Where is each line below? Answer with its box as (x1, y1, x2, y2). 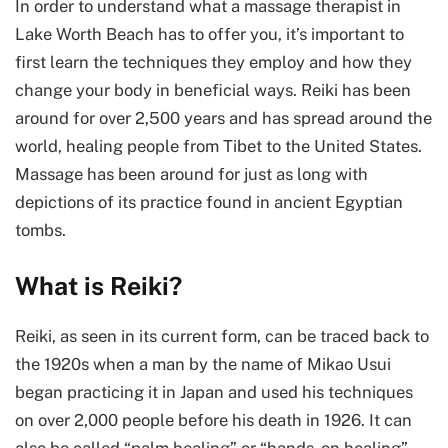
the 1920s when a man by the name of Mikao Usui (15, 354, 391, 375)
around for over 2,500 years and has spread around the (15, 107, 432, 128)
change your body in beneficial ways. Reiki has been (15, 79, 411, 100)
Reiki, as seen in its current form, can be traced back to (15, 326, 429, 347)
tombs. (15, 219, 66, 240)
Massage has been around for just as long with (15, 163, 368, 184)
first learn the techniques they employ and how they (15, 51, 412, 72)
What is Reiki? (15, 270, 182, 301)
